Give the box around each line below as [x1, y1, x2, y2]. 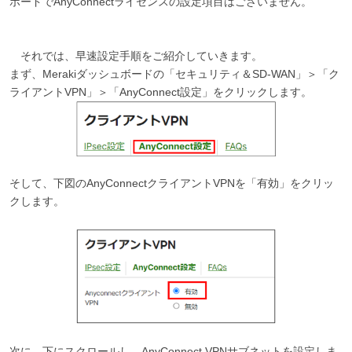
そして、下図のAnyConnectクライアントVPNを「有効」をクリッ [9, 177, 334, 190]
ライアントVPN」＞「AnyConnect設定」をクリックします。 [9, 85, 312, 98]
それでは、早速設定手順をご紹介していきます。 [20, 49, 262, 62]
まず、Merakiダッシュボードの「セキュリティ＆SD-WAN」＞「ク [9, 67, 339, 80]
